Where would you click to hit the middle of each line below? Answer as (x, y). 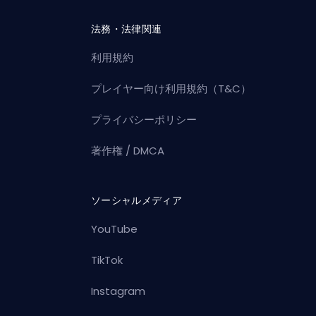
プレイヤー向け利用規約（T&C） (171, 89)
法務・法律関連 (127, 29)
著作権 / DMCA (128, 151)
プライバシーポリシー (144, 120)
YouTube (115, 229)
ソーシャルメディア (137, 201)
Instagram (119, 291)
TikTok (107, 260)
